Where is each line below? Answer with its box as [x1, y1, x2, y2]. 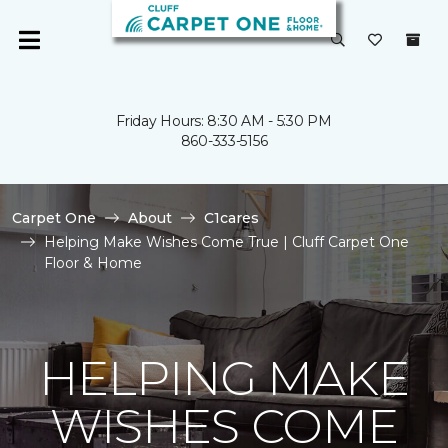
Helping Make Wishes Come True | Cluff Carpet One [44, 233, 409, 251]
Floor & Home [44, 254, 142, 272]
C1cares [204, 209, 259, 227]
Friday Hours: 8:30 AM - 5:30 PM [116, 112, 332, 130]
